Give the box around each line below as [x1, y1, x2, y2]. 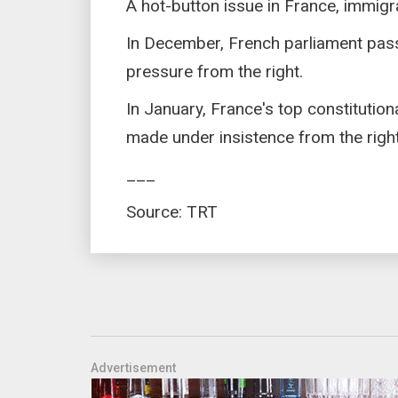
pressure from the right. [126, 60, 303, 82]
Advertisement [91, 360, 176, 375]
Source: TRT [126, 201, 218, 222]
